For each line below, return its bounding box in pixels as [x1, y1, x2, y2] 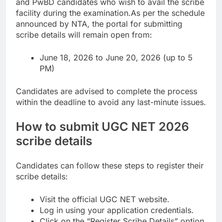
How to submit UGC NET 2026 [16, 119, 189, 134]
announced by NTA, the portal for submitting [16, 19, 182, 29]
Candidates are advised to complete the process [16, 86, 197, 97]
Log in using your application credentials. [40, 205, 194, 216]
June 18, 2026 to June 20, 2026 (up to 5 [40, 53, 193, 63]
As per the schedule [131, 8, 205, 18]
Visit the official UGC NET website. [40, 194, 169, 205]
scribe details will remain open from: [16, 30, 152, 40]
